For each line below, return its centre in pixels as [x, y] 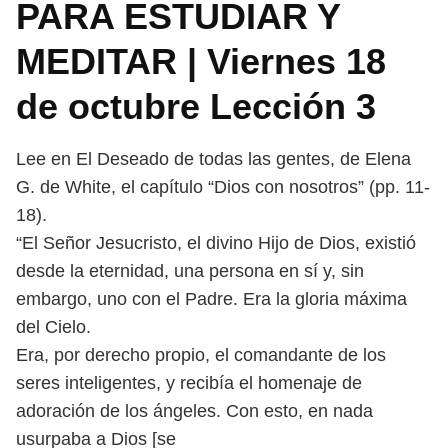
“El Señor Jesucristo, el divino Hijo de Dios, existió [216, 243]
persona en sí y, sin [286, 271]
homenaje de [310, 383]
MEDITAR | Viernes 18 [201, 61]
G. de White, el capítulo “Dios [135, 187]
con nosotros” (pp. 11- [342, 187]
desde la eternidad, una [112, 271]
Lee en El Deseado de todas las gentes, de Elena [213, 159]
